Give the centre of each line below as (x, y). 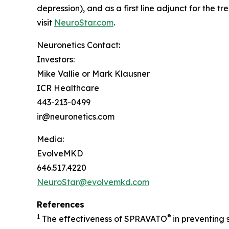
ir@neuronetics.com (76, 117)
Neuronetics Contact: (78, 45)
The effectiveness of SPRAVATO (104, 219)
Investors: (56, 59)
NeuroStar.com (84, 22)
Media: (50, 139)
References (61, 204)
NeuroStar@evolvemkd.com (93, 182)
